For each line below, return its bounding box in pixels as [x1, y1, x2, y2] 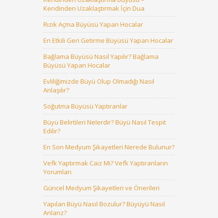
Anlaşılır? [43, 86, 69, 94]
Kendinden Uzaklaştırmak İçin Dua [43, 4, 145, 13]
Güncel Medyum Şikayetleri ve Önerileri [43, 183, 160, 192]
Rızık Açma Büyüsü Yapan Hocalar [43, 20, 143, 29]
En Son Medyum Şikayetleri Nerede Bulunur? [43, 143, 175, 151]
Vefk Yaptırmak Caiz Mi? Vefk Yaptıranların [43, 159, 168, 167]
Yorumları [43, 167, 72, 176]
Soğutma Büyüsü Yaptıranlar [43, 102, 127, 110]
